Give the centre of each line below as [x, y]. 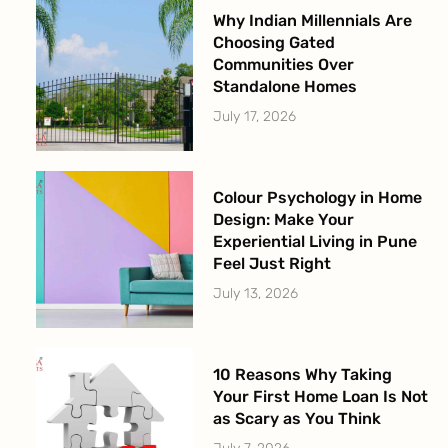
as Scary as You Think [296, 418]
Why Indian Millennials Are [312, 20]
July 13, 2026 [255, 293]
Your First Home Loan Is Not [320, 396]
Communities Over [283, 64]
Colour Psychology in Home [317, 197]
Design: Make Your [283, 219]
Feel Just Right [271, 263]
